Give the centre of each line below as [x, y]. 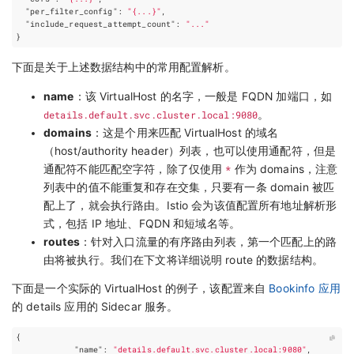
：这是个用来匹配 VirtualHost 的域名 [185, 132]
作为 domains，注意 [284, 169]
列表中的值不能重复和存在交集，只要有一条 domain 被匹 [189, 187]
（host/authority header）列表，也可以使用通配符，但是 [190, 151]
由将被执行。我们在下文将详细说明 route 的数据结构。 [184, 260]
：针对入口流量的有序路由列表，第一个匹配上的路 [208, 241]
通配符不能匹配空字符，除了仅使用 [135, 169]
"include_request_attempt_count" [101, 24]
